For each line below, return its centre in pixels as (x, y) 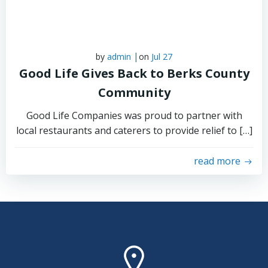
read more (217, 161)
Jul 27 (162, 57)
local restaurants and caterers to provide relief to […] (134, 130)
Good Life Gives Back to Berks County (134, 73)
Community (134, 92)
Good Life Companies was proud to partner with (134, 115)
